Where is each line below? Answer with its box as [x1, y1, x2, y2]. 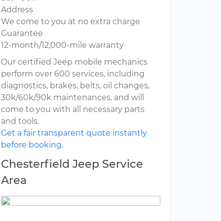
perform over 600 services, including [1, 69, 145, 79]
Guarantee [1, 29, 43, 38]
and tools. [1, 116, 39, 126]
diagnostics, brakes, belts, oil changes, [1, 81, 149, 91]
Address [1, 5, 33, 15]
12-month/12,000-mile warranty [1, 40, 124, 50]
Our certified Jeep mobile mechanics [1, 57, 147, 67]
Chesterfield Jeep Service [1, 157, 143, 171]
